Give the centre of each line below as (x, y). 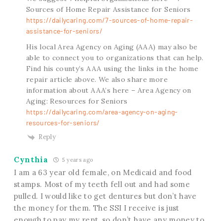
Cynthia (31, 159)
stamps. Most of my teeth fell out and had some (102, 184)
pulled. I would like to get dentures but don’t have (105, 196)
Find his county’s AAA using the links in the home (112, 68)
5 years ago (77, 160)
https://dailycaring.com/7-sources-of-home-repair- (110, 20)
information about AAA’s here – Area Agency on (109, 90)
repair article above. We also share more (97, 79)
